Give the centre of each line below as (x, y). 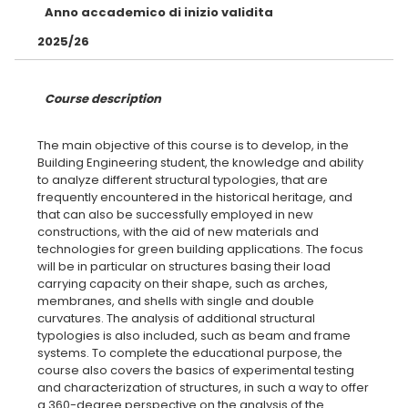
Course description (103, 99)
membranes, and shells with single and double (176, 301)
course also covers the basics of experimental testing (196, 370)
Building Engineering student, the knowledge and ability (200, 163)
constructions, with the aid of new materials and (178, 232)
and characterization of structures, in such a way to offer (203, 388)
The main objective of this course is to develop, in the (193, 145)
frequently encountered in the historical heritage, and (195, 197)
